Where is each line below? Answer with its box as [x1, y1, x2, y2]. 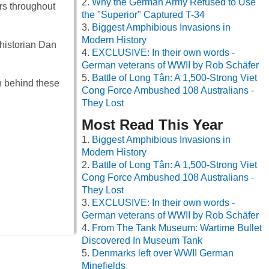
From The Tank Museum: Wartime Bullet [92, 223, 262, 234]
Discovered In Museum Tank [82, 235, 202, 246]
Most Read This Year [82, 116, 223, 133]
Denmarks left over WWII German [92, 248, 234, 259]
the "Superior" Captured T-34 [82, 10, 205, 20]
